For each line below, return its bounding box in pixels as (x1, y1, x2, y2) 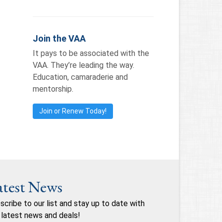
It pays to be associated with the (32, 48, 149, 58)
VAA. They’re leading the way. (32, 60, 134, 70)
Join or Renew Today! (39, 107, 107, 115)
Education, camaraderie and (32, 72, 128, 82)
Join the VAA (32, 33, 86, 44)
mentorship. (32, 84, 73, 94)
